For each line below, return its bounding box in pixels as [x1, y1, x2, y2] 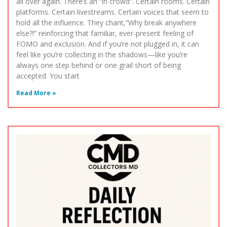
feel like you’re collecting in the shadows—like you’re [16, 50, 187, 60]
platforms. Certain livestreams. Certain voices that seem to [16, 7, 209, 17]
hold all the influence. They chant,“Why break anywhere [16, 18, 197, 28]
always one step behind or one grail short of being [16, 60, 181, 70]
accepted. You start [16, 71, 80, 81]
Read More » [16, 89, 56, 98]
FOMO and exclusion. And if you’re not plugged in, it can [16, 39, 199, 49]
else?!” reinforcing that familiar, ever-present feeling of [16, 28, 194, 39]
